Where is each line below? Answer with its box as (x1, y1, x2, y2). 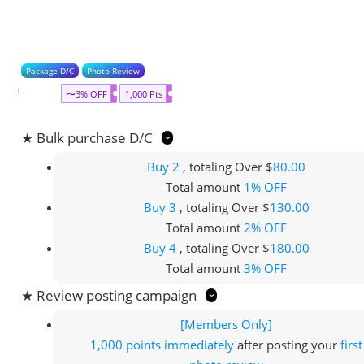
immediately (164, 336, 235, 353)
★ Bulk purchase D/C (20, 128, 153, 148)
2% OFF (244, 219, 288, 236)
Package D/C (25, 64, 74, 76)
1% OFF (244, 179, 288, 196)
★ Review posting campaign (20, 286, 197, 305)
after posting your (234, 336, 341, 353)
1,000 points (90, 336, 162, 353)
